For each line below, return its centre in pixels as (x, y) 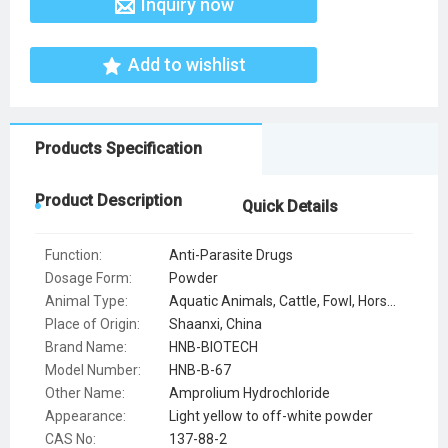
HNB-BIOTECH (213, 347)
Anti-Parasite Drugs (231, 255)
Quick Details (290, 207)
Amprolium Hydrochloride (249, 393)
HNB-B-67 (200, 370)
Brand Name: (86, 347)
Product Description (108, 201)
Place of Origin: (92, 324)
